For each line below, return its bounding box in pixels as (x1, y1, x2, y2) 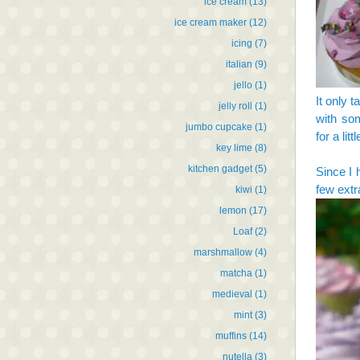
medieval (212, 288, 252, 300)
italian (226, 58, 252, 70)
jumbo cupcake (186, 121, 252, 133)
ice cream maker (174, 16, 247, 28)
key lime (216, 141, 252, 153)
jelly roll (219, 100, 252, 112)
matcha (220, 267, 252, 279)
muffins (215, 329, 247, 342)
